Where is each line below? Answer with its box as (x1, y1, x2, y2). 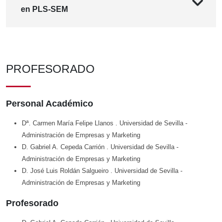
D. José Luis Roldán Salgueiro (22, 167, 111, 175)
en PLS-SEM (21, 5, 68, 14)
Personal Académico (6, 99, 93, 109)
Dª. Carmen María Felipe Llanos (22, 119, 115, 127)
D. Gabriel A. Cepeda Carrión (22, 143, 107, 151)
